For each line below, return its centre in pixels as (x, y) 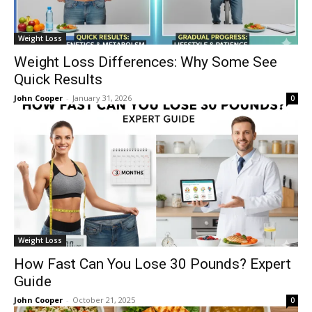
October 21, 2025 (104, 300)
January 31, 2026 (102, 98)
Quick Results (58, 79)
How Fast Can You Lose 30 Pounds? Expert (153, 264)
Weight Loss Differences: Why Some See (146, 62)
